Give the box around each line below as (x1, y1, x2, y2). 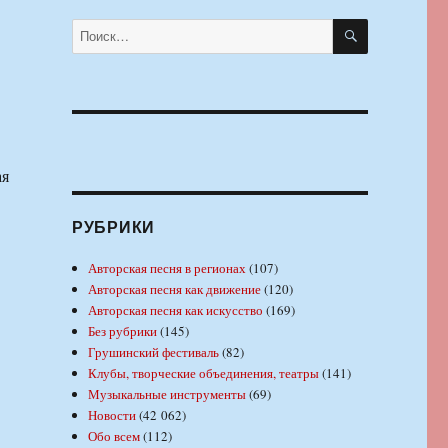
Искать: (70, 18, 114, 37)
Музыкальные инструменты (88, 384, 247, 403)
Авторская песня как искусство (88, 300, 264, 319)
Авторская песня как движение (88, 279, 262, 298)
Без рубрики (88, 321, 158, 340)
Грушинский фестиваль (88, 342, 220, 361)
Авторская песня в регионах (88, 258, 247, 277)
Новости (88, 405, 137, 424)
